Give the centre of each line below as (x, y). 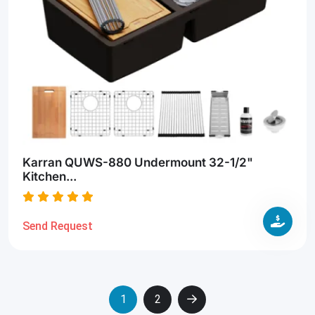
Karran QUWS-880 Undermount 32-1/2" (138, 162)
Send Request (58, 226)
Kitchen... (50, 176)
